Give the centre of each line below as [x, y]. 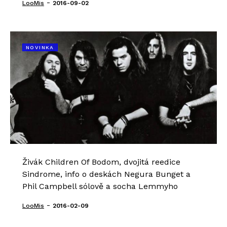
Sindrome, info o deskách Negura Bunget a [106, 174]
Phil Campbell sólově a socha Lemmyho [100, 186]
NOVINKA [40, 48]
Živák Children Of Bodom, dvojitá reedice [101, 162]
